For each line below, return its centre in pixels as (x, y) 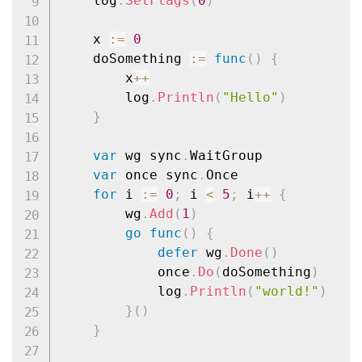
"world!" (286, 292)
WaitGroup (226, 156)
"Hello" (250, 98)
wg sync (149, 156)
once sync (157, 175)
